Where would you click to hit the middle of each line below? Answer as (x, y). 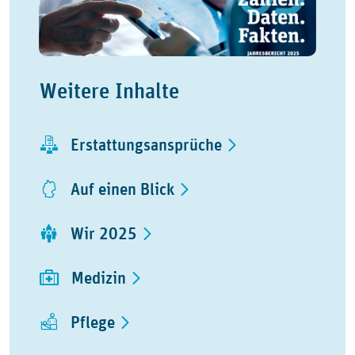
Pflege (95, 322)
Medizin (101, 277)
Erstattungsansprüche (149, 144)
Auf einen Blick (125, 189)
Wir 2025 (106, 233)
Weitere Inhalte (110, 90)
